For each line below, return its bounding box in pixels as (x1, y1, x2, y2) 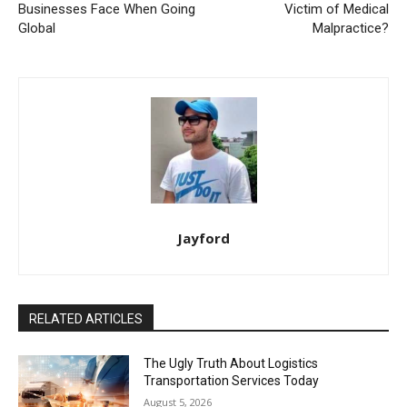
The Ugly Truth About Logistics (144, 355, 319, 371)
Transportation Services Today (144, 372, 320, 388)
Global (18, 19, 55, 36)
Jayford (177, 228, 230, 247)
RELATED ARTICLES (29, 311, 143, 326)
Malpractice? (312, 19, 389, 36)
